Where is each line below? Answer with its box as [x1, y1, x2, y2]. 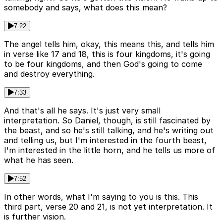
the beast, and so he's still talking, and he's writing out [4, 125, 214, 135]
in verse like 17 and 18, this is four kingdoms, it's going [4, 49, 210, 59]
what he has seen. [4, 155, 73, 165]
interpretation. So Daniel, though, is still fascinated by [4, 115, 211, 125]
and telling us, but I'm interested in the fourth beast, [4, 135, 207, 145]
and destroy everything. [4, 68, 95, 79]
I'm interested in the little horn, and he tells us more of [4, 145, 215, 155]
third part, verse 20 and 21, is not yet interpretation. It [4, 201, 213, 212]
